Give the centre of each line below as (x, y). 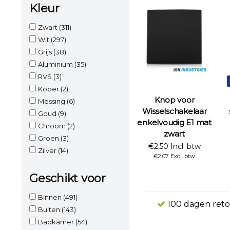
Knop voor (174, 100)
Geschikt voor (68, 178)
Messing (52, 101)
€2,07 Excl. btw (174, 156)
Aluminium (56, 64)
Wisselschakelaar (174, 111)
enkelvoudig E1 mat (174, 123)
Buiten (50, 209)
